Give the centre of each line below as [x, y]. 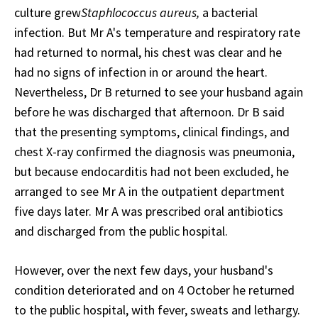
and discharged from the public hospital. [121, 231]
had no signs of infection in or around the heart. [142, 72]
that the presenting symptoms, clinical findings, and [152, 131]
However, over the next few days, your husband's [144, 270]
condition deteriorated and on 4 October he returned [154, 290]
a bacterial [229, 12]
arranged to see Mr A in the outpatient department [149, 191]
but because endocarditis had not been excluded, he [152, 171]
